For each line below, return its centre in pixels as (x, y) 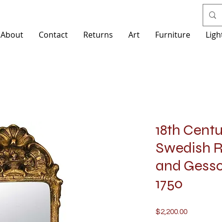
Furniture (173, 35)
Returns (98, 35)
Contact (53, 35)
